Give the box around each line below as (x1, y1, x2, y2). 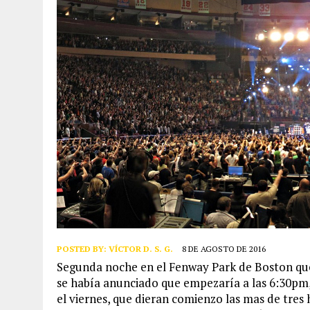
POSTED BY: (57, 243, 109, 254)
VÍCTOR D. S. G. (109, 243, 173, 254)
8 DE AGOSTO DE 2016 (182, 243, 266, 254)
